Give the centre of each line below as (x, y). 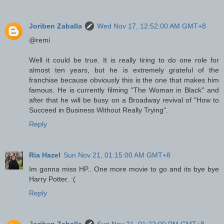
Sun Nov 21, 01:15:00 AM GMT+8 (117, 155)
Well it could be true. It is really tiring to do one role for (124, 60)
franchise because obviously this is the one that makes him (124, 80)
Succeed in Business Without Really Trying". (98, 110)
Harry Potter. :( (52, 179)
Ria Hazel (45, 155)
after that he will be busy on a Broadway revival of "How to (124, 100)
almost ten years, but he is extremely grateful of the (124, 70)
